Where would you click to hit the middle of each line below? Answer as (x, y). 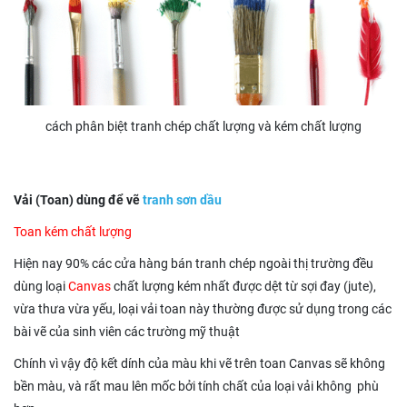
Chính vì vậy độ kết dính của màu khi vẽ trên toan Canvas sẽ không (199, 364)
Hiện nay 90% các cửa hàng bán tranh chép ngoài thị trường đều (194, 264)
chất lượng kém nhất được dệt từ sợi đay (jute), (243, 287)
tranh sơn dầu (182, 200)
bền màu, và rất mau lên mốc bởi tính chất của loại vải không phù (196, 387)
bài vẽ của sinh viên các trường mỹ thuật (127, 332)
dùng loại (41, 287)
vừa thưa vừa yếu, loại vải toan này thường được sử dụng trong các (203, 309)
